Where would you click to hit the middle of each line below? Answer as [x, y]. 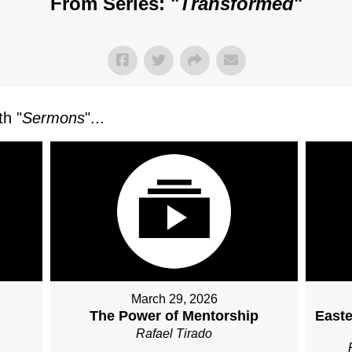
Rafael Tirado [174, 333]
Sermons [53, 118]
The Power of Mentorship [174, 315]
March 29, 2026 [174, 299]
